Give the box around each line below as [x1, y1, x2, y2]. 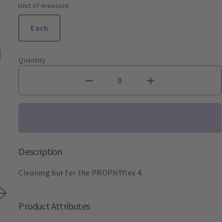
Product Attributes [18, 199, 90, 212]
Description [18, 145, 62, 158]
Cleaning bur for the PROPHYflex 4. [18, 167, 143, 177]
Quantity [18, 55, 46, 64]
